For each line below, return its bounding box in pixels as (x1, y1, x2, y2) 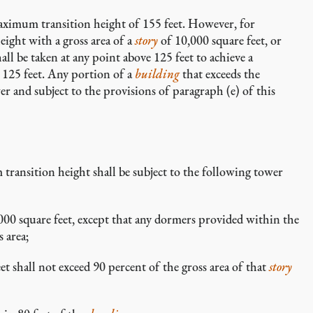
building (135, 66, 180, 82)
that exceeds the (180, 66, 260, 82)
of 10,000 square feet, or (158, 32, 282, 48)
